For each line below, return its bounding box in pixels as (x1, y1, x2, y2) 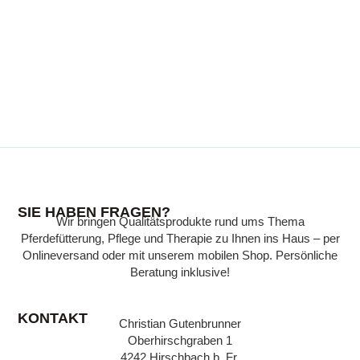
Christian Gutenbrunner (119, 317, 241, 331)
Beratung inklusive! (130, 266, 230, 280)
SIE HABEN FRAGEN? (18, 204, 171, 221)
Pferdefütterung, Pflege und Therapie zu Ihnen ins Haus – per (20, 232, 340, 246)
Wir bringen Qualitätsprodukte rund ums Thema (55, 215, 305, 229)
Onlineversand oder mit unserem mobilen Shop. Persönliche (22, 249, 337, 263)
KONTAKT (18, 310, 88, 327)
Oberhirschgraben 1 (128, 334, 232, 348)
